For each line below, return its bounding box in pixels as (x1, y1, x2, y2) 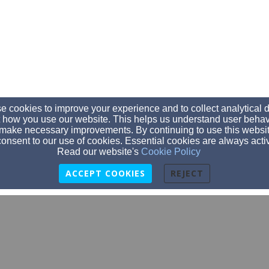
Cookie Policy (141, 147, 201, 157)
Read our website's (56, 147, 141, 157)
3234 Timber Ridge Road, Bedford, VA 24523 (35, 245, 234, 258)
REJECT (171, 168, 204, 179)
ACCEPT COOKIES (65, 168, 145, 179)
